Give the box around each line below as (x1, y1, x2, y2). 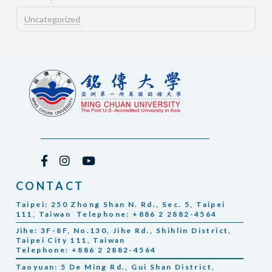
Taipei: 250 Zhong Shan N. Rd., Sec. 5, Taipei (15, 199, 226, 209)
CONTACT (15, 178, 84, 192)
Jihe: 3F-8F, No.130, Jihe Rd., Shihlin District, (15, 226, 232, 236)
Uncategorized (24, 13, 80, 24)
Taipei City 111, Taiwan (15, 236, 126, 245)
